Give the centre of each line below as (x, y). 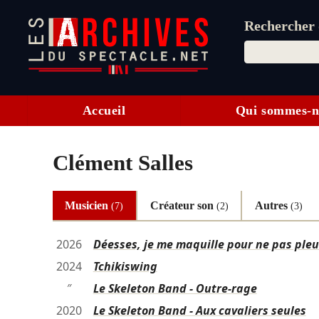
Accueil (104, 111)
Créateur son (183, 205)
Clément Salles (122, 163)
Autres (273, 205)
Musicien (88, 205)
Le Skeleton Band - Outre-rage (175, 289)
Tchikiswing (125, 267)
